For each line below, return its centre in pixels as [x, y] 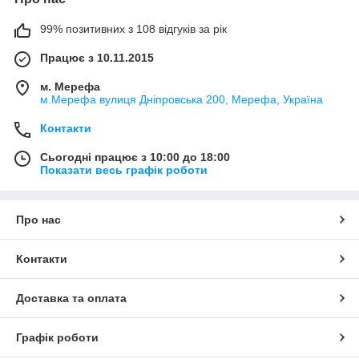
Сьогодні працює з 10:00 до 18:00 [135, 157]
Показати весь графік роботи [124, 169]
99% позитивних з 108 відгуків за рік [133, 28]
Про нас [38, 219]
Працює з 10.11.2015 [97, 57]
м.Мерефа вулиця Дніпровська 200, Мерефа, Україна [182, 99]
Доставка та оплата [71, 298]
